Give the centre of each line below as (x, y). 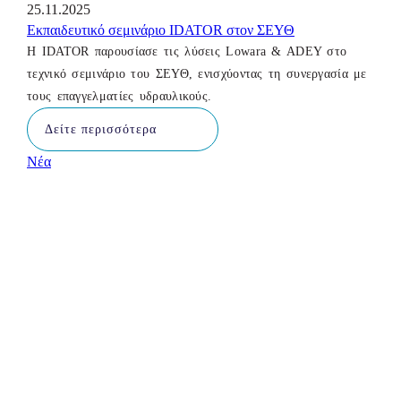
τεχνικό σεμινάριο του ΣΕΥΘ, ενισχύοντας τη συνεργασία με (197, 74)
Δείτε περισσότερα (101, 129)
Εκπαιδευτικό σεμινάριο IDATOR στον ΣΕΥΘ (161, 30)
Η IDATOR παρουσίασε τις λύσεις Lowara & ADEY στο (187, 52)
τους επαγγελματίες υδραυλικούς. (119, 97)
